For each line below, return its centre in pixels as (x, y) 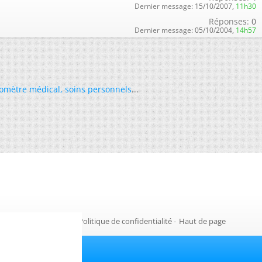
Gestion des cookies (37, 221)
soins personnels (98, 89)
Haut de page (202, 221)
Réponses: (229, 21)
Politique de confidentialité (125, 221)
